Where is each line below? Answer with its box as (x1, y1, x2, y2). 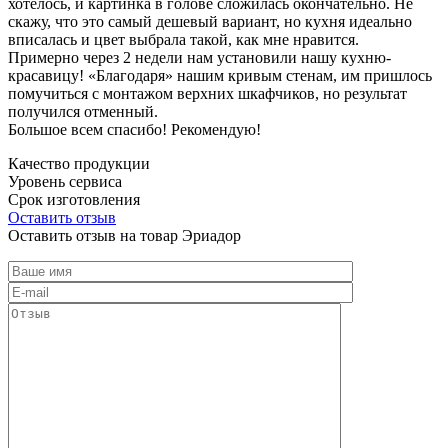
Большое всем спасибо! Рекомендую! (8, 120, 261, 138)
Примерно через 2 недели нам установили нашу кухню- (8, 48, 391, 66)
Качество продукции (8, 154, 150, 172)
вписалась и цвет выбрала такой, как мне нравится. (8, 30, 359, 48)
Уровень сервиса (8, 172, 122, 190)
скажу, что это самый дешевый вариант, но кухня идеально (8, 12, 412, 30)
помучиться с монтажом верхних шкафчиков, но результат (8, 84, 407, 102)
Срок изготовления (8, 190, 140, 208)
